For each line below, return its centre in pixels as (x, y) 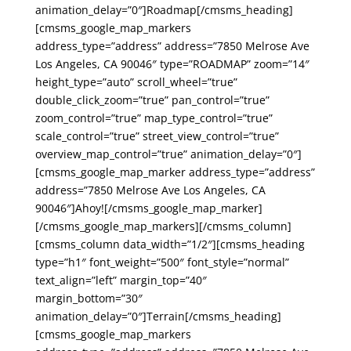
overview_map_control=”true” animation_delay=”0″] (168, 154)
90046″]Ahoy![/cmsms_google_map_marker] (148, 208)
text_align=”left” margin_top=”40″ (121, 280)
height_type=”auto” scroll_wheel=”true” (136, 82)
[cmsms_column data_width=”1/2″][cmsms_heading (170, 244)
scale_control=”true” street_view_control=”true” (157, 136)
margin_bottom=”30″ (89, 298)
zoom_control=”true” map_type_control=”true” (154, 118)
